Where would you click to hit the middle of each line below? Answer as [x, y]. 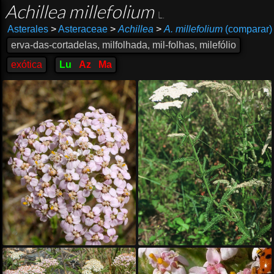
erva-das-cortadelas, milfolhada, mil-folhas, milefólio [124, 45]
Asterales [28, 29]
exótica [27, 65]
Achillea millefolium [81, 12]
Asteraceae [82, 29]
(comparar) [247, 29]
